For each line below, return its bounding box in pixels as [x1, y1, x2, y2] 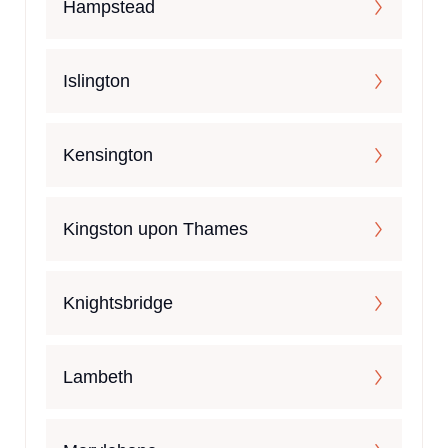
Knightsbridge [63, 293, 173, 314]
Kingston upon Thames [63, 219, 248, 240]
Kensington [63, 145, 153, 166]
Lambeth [63, 367, 133, 388]
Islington [63, 71, 130, 92]
